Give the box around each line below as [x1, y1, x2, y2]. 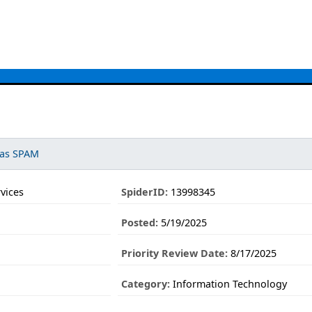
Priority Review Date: [120, 246, 228, 260]
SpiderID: [120, 185, 168, 198]
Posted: [120, 215, 158, 229]
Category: [120, 276, 170, 290]
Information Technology [169, 276, 287, 290]
